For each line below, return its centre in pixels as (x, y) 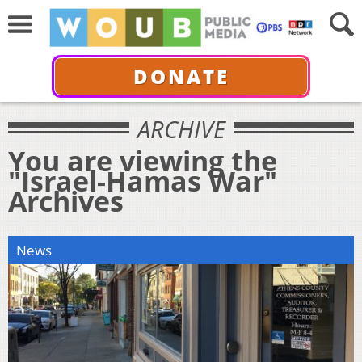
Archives (66, 201)
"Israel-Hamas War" (143, 181)
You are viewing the (143, 160)
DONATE (181, 76)
